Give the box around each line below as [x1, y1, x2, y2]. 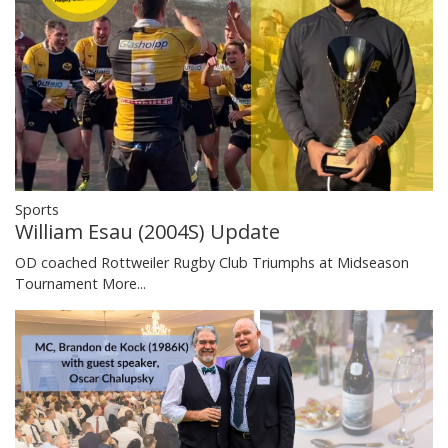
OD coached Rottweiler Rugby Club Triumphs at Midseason [15, 252, 409, 272]
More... [102, 273, 146, 293]
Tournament [15, 273, 102, 293]
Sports [15, 199, 59, 219]
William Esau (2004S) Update [15, 217, 280, 245]
